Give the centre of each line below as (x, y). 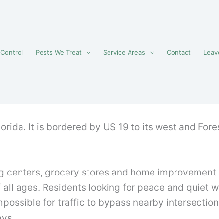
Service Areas (124, 52)
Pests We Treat (59, 52)
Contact (179, 52)
